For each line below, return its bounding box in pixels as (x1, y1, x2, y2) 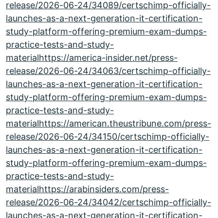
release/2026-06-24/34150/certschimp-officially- (6, 131, 209, 142)
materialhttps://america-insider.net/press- (6, 53, 178, 63)
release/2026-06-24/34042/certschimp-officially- (6, 197, 211, 207)
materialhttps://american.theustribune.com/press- (6, 118, 211, 128)
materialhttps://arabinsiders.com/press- (6, 184, 169, 194)
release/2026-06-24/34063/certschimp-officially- (6, 66, 211, 76)
